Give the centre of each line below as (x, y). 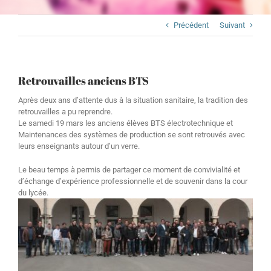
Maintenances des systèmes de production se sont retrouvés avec (132, 135)
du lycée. (33, 193)
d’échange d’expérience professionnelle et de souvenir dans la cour (133, 181)
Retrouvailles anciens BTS (83, 80)
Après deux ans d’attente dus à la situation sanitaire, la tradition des (133, 100)
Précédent (191, 25)
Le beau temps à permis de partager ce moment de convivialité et (129, 170)
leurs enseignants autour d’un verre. (79, 146)
